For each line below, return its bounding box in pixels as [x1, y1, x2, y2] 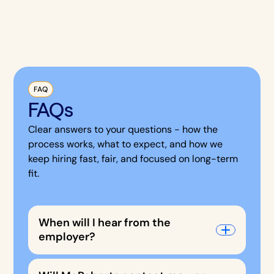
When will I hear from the [39, 215, 171, 230]
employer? [39, 229, 96, 244]
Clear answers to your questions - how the [28, 122, 218, 136]
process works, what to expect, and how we [28, 137, 223, 150]
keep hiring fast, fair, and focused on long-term [28, 152, 239, 165]
